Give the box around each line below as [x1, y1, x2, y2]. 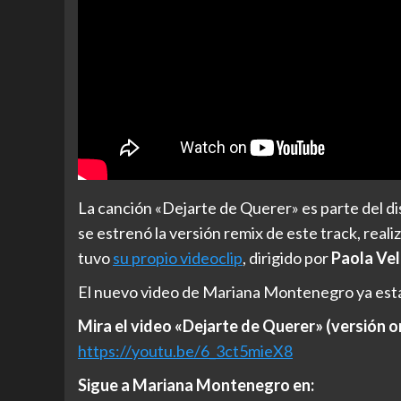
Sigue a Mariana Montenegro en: [78, 375, 314, 396]
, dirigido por [243, 248, 331, 269]
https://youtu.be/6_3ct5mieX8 [78, 341, 293, 362]
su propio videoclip [113, 248, 243, 269]
